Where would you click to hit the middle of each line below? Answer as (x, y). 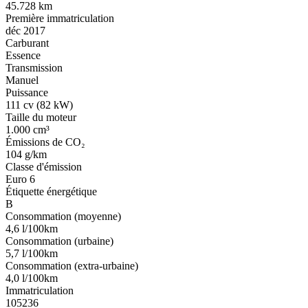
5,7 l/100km (32, 254)
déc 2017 (25, 31)
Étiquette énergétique (51, 192)
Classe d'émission (44, 167)
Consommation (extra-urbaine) (72, 266)
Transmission (34, 68)
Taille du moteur (41, 118)
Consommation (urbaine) (59, 241)
